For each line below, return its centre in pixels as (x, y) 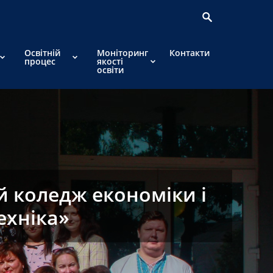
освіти (110, 70)
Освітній (42, 53)
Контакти (190, 53)
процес (40, 61)
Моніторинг (122, 53)
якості (110, 61)
